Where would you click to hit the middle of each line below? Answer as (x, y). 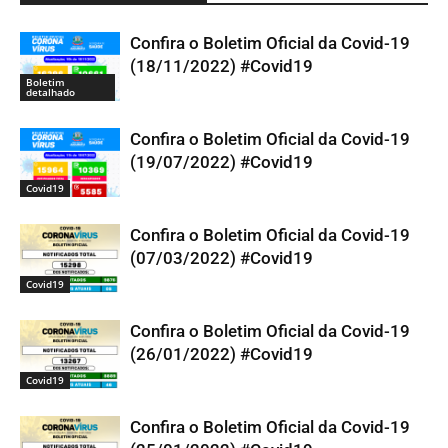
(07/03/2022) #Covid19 (221, 257)
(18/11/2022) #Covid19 (221, 65)
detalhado (50, 91)
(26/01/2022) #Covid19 (221, 353)
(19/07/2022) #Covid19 (221, 161)
